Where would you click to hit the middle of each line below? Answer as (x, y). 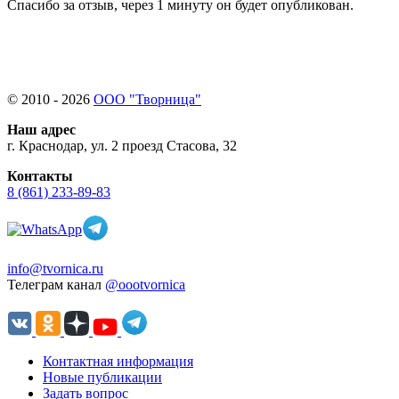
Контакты (40, 175)
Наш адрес (41, 129)
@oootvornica (145, 284)
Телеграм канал (56, 284)
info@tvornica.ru (55, 268)
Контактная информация (118, 361)
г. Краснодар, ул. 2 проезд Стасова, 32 (122, 145)
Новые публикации (102, 377)
